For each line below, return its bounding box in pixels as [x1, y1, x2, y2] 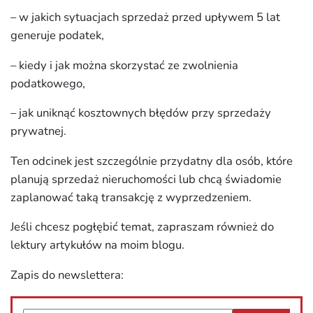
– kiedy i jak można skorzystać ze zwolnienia [10, 57, 238, 73]
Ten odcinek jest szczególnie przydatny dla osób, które [10, 152, 293, 169]
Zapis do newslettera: [10, 267, 124, 283]
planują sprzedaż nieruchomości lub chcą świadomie [10, 170, 282, 187]
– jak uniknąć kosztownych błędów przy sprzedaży [10, 105, 271, 122]
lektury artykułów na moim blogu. [10, 237, 184, 254]
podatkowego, [10, 75, 85, 92]
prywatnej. [10, 123, 66, 140]
